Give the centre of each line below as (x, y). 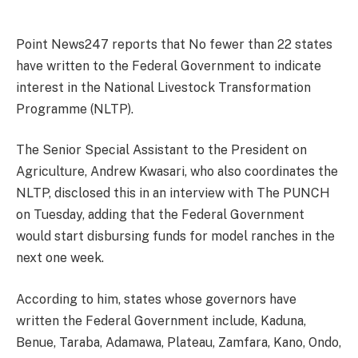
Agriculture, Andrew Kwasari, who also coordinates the (177, 172)
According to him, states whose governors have (156, 299)
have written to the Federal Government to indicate (169, 66)
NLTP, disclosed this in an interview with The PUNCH (173, 193)
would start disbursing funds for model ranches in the (175, 237)
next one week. (60, 258)
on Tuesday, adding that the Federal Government (160, 215)
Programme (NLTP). (75, 109)
